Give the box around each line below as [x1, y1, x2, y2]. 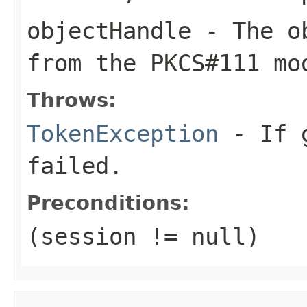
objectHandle [27, 16, 191, 45]
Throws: [27, 88, 116, 112]
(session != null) [27, 222, 260, 250]
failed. [27, 151, 123, 180]
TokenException [27, 119, 219, 147]
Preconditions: [27, 191, 190, 214]
